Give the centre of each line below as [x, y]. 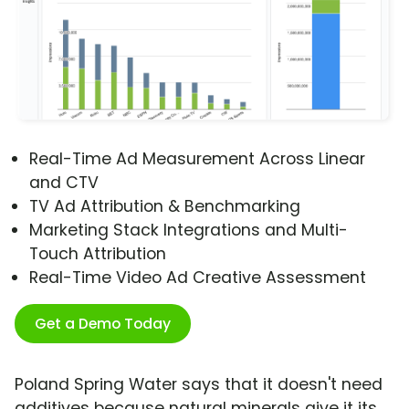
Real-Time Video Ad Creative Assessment [198, 278]
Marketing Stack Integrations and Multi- [189, 231]
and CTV [64, 183]
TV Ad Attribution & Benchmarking [165, 207]
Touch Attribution [98, 254]
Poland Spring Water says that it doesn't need [199, 385]
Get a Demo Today [103, 324]
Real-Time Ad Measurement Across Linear [197, 159]
